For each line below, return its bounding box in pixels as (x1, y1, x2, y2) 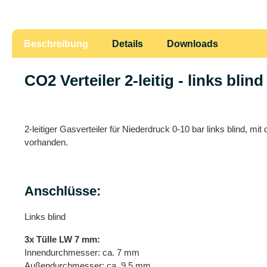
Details (112, 38, 143, 49)
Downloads (167, 38, 218, 49)
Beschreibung (24, 38, 88, 49)
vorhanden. (24, 136, 68, 147)
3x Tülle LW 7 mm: (24, 234, 100, 244)
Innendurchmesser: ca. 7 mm (24, 247, 139, 257)
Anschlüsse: (24, 183, 101, 198)
